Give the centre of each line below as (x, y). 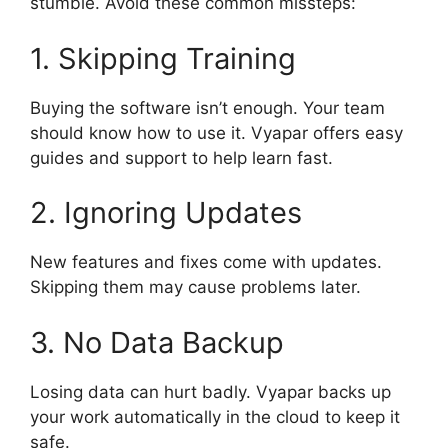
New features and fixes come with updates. (206, 262)
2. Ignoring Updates (166, 213)
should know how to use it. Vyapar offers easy (216, 132)
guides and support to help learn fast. (181, 157)
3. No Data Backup (157, 342)
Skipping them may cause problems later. (195, 287)
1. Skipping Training (163, 58)
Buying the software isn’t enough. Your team (207, 107)
